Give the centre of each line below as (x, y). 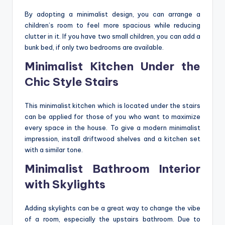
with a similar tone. (54, 149)
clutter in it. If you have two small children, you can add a (113, 36)
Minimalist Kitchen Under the (113, 66)
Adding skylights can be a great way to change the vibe (113, 208)
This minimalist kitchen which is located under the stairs (113, 105)
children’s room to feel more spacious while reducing (113, 25)
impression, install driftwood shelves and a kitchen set (113, 138)
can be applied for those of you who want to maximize (113, 116)
